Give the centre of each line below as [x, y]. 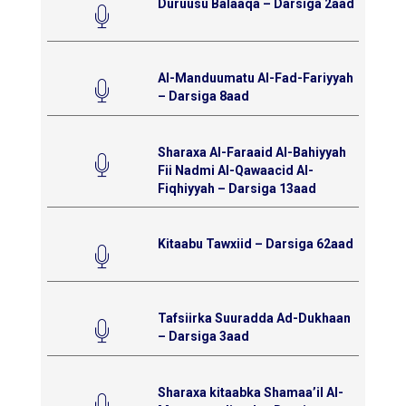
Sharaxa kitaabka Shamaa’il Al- [250, 392]
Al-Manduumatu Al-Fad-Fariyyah [255, 77]
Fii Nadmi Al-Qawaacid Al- [235, 170]
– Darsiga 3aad [203, 336]
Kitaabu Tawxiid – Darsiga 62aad [255, 243]
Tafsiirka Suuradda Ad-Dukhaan [254, 318]
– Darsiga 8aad [203, 96]
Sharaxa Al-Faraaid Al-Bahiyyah [251, 152]
